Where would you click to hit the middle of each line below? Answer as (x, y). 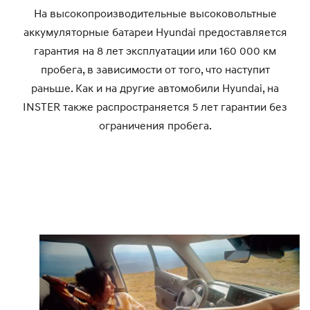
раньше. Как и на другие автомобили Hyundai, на (155, 88)
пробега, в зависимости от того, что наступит (155, 69)
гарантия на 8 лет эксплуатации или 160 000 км (155, 51)
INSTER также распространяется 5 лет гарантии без (155, 107)
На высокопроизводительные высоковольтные (155, 13)
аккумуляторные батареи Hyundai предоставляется (155, 32)
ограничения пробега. (155, 125)
